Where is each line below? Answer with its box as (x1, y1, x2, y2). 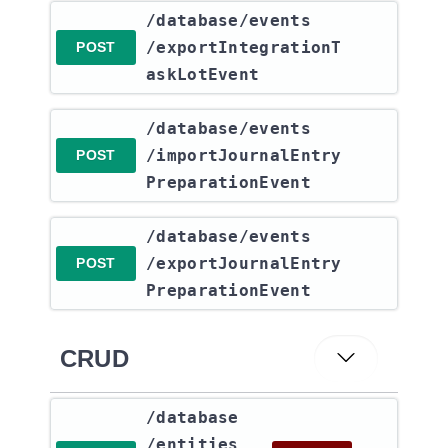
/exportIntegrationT (146, 38, 342, 57)
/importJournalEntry (146, 146, 342, 165)
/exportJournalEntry (146, 254, 342, 273)
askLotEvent (146, 65, 260, 84)
